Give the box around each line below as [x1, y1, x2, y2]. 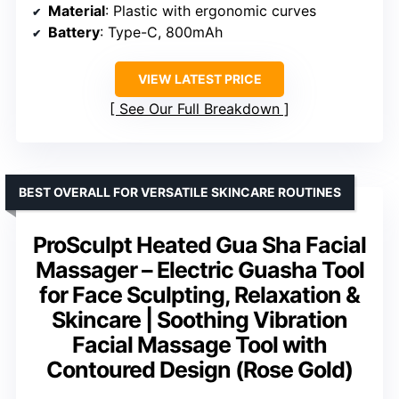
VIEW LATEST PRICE [137, 71, 262, 87]
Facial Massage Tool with [72, 331, 327, 359]
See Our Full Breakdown [119, 100, 280, 118]
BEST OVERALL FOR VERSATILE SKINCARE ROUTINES [19, 184, 341, 200]
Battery [48, 23, 100, 42]
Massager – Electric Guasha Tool [35, 256, 364, 284]
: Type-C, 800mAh [100, 23, 223, 42]
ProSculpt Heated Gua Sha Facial [33, 232, 366, 259]
